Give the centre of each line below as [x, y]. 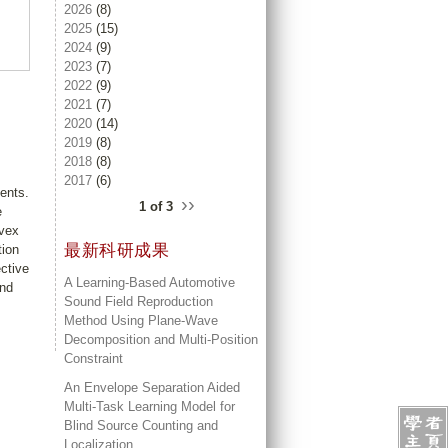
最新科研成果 [116, 251]
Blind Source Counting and [141, 425]
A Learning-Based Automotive [149, 283]
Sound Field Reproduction [138, 302]
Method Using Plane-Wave [141, 321]
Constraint [93, 359]
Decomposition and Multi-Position [161, 340]
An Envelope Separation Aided [152, 387]
